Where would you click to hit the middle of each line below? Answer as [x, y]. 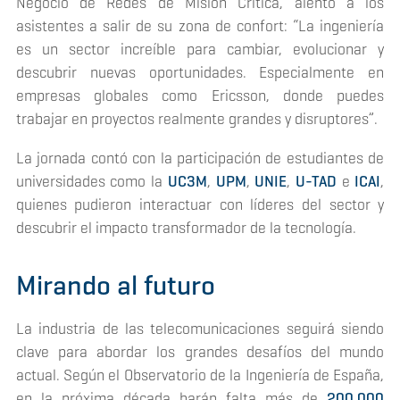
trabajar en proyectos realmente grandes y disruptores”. [196, 119]
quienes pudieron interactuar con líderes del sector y [200, 204]
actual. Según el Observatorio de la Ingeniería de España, [200, 375]
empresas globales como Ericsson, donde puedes [200, 96]
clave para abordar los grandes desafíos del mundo [200, 351]
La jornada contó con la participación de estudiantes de [200, 158]
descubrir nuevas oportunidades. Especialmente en [200, 73]
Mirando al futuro [115, 285]
